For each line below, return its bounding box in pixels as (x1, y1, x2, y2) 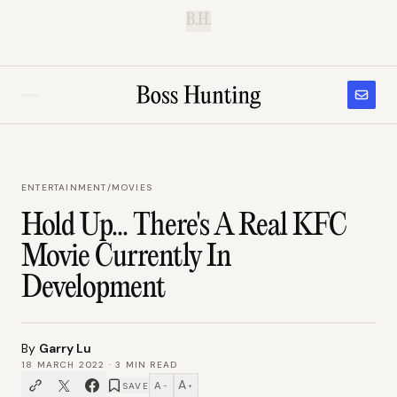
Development (21, 272, 166, 306)
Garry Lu (39, 340, 91, 356)
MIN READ (121, 359, 178, 370)
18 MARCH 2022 (21, 359, 105, 370)
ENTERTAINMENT (21, 182, 107, 193)
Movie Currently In (21, 241, 231, 275)
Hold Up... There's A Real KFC (21, 210, 347, 244)
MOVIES (111, 182, 153, 193)
